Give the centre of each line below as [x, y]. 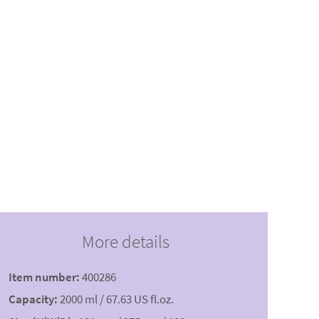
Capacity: [33, 299]
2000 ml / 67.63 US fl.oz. [117, 299]
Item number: [44, 277]
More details [125, 242]
